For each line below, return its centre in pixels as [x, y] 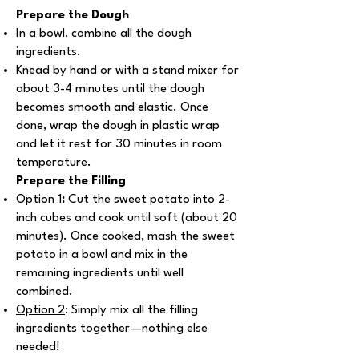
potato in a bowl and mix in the [102, 255]
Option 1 [39, 200]
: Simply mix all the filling [131, 311]
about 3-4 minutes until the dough [110, 89]
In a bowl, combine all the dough [104, 34]
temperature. [54, 163]
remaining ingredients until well [100, 274]
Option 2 [40, 311]
